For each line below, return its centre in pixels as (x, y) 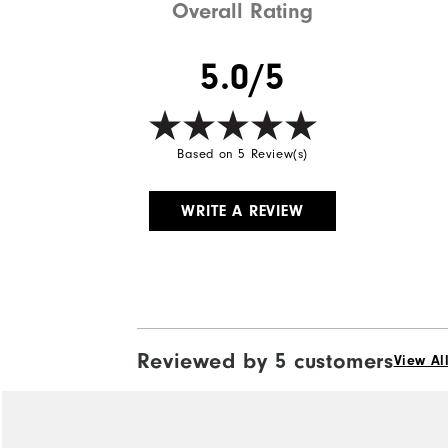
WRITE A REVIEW (242, 210)
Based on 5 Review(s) (243, 153)
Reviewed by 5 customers (265, 360)
